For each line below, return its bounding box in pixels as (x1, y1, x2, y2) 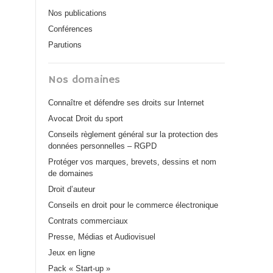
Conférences (48, 24, 93, 34)
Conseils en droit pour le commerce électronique (48, 200, 218, 210)
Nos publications (48, 9, 107, 18)
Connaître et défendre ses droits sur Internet (48, 98, 204, 107)
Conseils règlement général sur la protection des (48, 130, 218, 139)
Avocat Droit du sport (48, 114, 123, 123)
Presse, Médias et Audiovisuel (48, 232, 155, 241)
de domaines (48, 169, 93, 178)
